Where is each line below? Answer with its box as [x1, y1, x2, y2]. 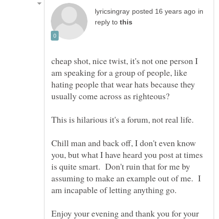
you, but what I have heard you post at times [51, 149, 203, 161]
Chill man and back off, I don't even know [51, 137, 196, 149]
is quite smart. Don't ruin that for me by [51, 160, 190, 173]
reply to [95, 19, 120, 26]
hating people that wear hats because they [51, 78, 195, 90]
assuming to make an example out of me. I [51, 172, 201, 184]
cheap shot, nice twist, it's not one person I [51, 55, 198, 67]
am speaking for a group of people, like [51, 66, 187, 79]
